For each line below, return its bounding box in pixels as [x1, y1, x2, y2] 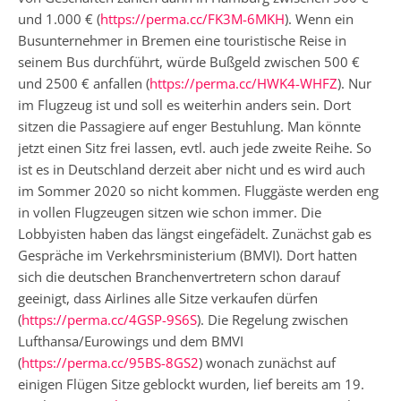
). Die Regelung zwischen [197, 310, 348, 328]
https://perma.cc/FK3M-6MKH [100, 9, 285, 28]
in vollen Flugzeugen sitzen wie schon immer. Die [18, 202, 321, 221]
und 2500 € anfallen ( [18, 73, 149, 92]
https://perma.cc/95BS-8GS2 [21, 353, 199, 371]
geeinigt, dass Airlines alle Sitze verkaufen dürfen [18, 288, 318, 307]
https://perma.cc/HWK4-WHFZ [149, 73, 337, 92]
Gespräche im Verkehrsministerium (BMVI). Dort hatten [18, 245, 357, 264]
